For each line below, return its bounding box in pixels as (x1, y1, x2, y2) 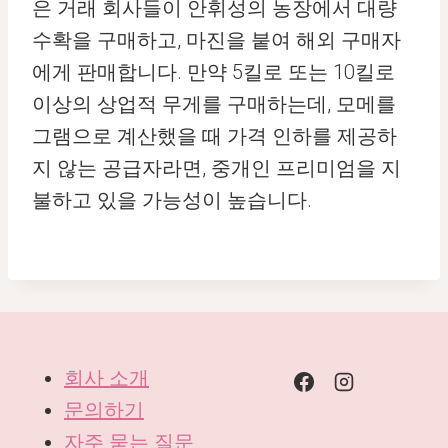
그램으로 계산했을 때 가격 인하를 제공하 (32, 124, 397, 148)
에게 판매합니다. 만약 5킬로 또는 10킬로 (32, 60, 395, 84)
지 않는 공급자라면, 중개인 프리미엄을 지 (32, 156, 401, 180)
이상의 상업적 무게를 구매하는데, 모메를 (32, 92, 396, 116)
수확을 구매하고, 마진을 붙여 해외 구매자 (32, 28, 401, 52)
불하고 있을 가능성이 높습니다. (32, 188, 312, 212)
